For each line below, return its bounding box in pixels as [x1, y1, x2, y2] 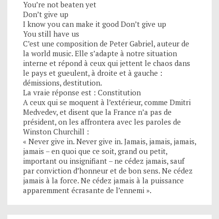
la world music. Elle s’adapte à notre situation [23, 48, 177, 58]
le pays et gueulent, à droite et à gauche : [23, 67, 162, 78]
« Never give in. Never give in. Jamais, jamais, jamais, [23, 136, 196, 146]
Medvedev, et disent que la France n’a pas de [23, 107, 172, 117]
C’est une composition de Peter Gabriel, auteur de [23, 38, 189, 48]
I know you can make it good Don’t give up [23, 19, 166, 29]
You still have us [23, 28, 79, 39]
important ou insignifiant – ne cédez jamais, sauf [23, 155, 184, 166]
